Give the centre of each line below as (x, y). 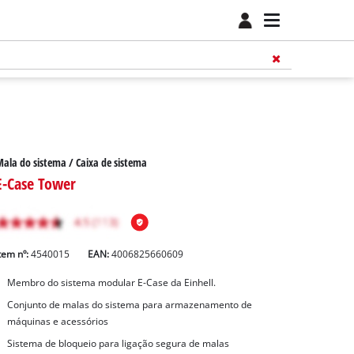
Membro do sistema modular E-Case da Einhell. (111, 283)
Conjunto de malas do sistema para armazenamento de (129, 305)
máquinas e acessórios (57, 322)
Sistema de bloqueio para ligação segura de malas (118, 343)
